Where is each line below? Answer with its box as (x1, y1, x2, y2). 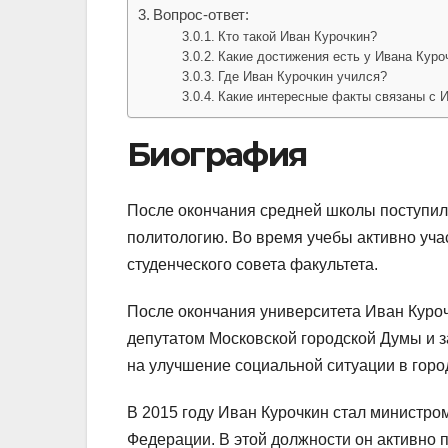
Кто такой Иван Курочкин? (218, 28, 378, 44)
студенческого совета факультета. (127, 256, 378, 274)
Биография (127, 134, 307, 174)
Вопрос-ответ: (153, 5, 250, 23)
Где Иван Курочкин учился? (218, 68, 388, 84)
